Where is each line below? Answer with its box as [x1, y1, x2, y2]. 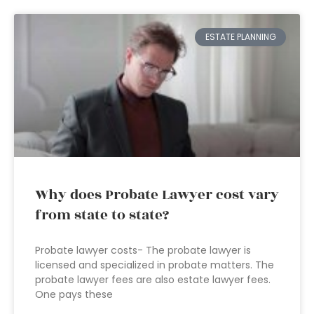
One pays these [35, 287, 113, 301]
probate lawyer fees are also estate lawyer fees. [35, 273, 271, 287]
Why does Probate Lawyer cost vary [35, 184, 279, 205]
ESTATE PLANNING [205, 31, 276, 43]
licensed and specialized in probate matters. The [35, 258, 274, 272]
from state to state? [35, 205, 169, 226]
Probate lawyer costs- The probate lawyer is [35, 243, 251, 257]
